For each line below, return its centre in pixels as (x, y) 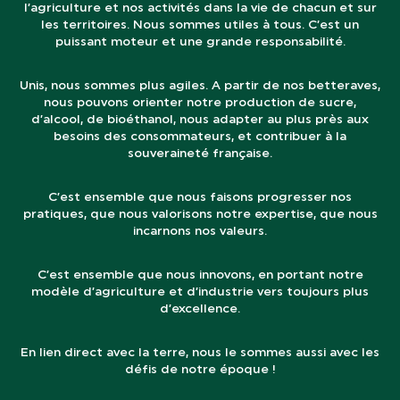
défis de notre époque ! (200, 369)
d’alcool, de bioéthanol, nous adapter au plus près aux (200, 119)
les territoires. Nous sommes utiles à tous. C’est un (200, 24)
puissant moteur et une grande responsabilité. (200, 41)
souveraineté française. (200, 153)
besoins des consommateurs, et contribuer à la (200, 136)
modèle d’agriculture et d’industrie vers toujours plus (200, 291)
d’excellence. (200, 308)
